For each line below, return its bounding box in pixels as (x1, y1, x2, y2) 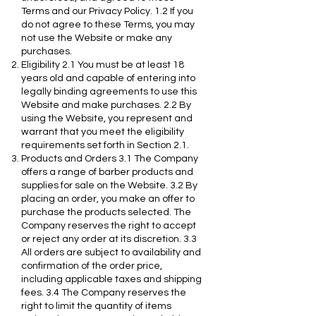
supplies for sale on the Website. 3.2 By (21, 180, 197, 190)
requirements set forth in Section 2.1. (21, 140, 189, 150)
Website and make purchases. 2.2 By (21, 99, 191, 110)
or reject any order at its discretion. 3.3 (21, 233, 197, 244)
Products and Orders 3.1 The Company (21, 153, 198, 164)
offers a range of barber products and (21, 166, 193, 177)
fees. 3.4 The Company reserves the (21, 287, 186, 298)
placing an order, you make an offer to (21, 193, 195, 204)
